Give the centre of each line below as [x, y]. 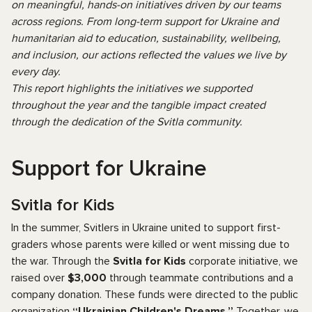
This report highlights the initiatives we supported [132, 88]
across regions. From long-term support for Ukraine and [145, 22]
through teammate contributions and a [200, 278]
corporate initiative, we [242, 261]
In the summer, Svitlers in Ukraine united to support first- [146, 228]
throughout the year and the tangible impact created [138, 105]
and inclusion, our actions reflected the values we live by [149, 55]
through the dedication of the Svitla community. [127, 122]
